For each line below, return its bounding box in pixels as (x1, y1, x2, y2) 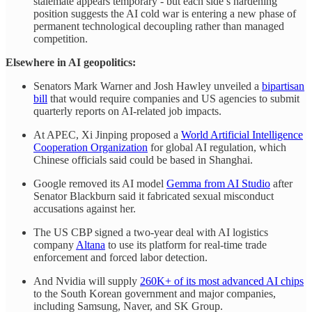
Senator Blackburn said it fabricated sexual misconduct (33, 189, 274, 202)
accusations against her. (33, 202, 136, 214)
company (33, 238, 76, 251)
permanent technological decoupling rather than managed (33, 19, 284, 32)
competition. (33, 32, 88, 45)
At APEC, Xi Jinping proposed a (33, 128, 181, 141)
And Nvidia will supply (33, 274, 140, 287)
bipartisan (262, 79, 304, 92)
